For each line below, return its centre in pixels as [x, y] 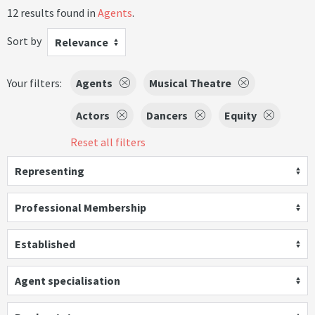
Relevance [82, 42]
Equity [240, 115]
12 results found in [52, 13]
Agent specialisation [67, 281]
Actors [93, 115]
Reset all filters [108, 142]
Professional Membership [81, 207]
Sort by [24, 40]
